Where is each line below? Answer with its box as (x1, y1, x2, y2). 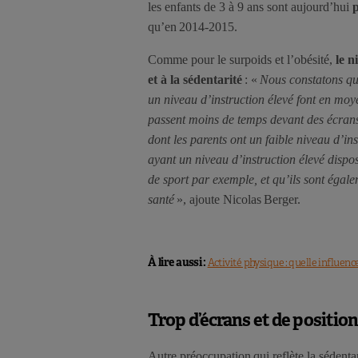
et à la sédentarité (148, 73, 242, 87)
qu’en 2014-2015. (148, 20, 237, 34)
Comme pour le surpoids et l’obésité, (148, 53, 336, 67)
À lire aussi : (148, 255, 208, 270)
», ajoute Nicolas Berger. (174, 193, 300, 207)
